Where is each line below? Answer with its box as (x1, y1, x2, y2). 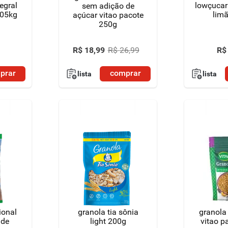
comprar (109, 68, 141, 78)
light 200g (90, 216, 126, 226)
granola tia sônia (77, 207, 138, 217)
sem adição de (81, 1, 134, 11)
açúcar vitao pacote (72, 10, 144, 20)
